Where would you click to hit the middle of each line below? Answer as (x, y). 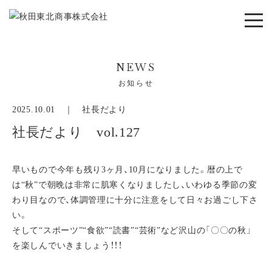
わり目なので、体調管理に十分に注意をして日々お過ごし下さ (135, 200)
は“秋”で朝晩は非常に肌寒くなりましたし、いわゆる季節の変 (135, 185)
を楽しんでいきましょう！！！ (67, 246)
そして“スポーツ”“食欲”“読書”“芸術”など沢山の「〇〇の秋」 (132, 230)
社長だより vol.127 (76, 132)
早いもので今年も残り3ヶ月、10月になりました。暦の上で (127, 170)
